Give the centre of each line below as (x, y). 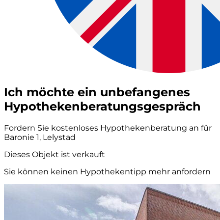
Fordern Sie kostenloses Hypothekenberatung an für (108, 128)
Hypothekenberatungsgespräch (102, 106)
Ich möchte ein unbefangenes (97, 92)
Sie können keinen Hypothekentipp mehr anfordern (107, 171)
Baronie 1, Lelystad (40, 137)
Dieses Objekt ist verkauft (55, 154)
